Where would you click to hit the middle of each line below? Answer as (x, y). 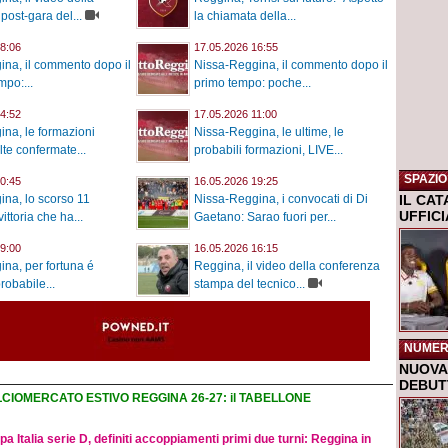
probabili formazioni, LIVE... (268, 150)
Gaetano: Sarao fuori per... (265, 217)
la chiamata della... (245, 16)
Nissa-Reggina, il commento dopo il (291, 65)
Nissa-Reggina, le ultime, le (269, 132)
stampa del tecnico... (249, 284)
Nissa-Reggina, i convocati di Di (281, 199)
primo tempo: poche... (252, 83)
